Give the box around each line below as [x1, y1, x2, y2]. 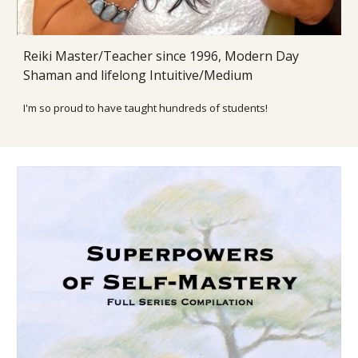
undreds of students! [165, 100, 268, 115]
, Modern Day [218, 46, 300, 65]
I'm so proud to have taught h [23, 100, 166, 115]
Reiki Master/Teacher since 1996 [23, 46, 219, 65]
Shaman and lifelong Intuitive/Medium [23, 66, 253, 84]
